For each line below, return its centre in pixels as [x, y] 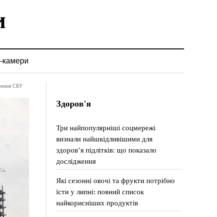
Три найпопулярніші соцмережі [106, 128]
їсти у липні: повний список [100, 192]
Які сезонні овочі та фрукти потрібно [116, 180]
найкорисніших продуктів [97, 203]
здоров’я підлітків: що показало [107, 150]
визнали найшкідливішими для [105, 139]
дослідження [76, 161]
